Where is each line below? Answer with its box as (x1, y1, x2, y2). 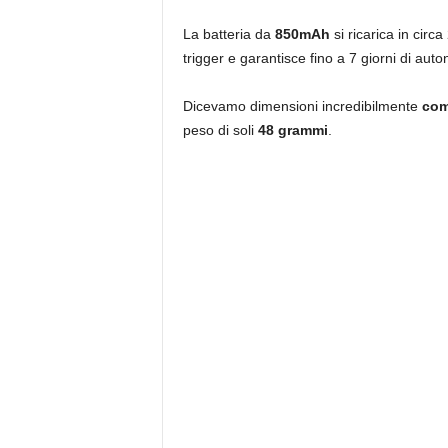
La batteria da (182, 25, 275, 42)
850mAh (274, 25, 334, 42)
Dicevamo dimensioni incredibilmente (182, 97, 422, 114)
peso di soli (182, 121, 254, 138)
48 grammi (253, 121, 328, 138)
